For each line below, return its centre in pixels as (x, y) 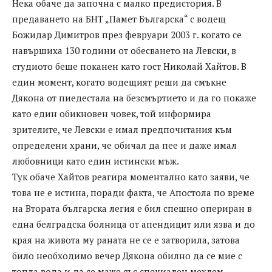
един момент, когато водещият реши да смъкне (119, 82)
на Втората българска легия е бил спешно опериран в (132, 209)
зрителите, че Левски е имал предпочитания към (122, 130)
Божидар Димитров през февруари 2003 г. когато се (127, 35)
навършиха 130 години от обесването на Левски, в (124, 51)
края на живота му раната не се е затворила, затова (126, 240)
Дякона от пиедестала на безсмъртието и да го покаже (134, 98)
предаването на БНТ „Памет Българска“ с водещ (119, 19)
